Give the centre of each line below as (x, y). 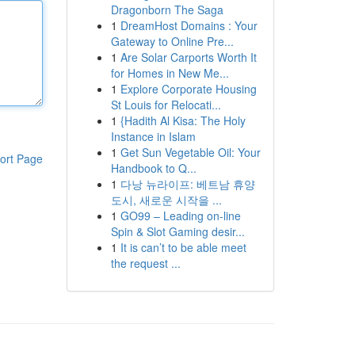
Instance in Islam (153, 136)
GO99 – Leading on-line (180, 216)
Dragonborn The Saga (167, 10)
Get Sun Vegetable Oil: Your (190, 152)
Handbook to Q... (153, 168)
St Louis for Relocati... (166, 105)
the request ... (145, 263)
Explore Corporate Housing (188, 89)
